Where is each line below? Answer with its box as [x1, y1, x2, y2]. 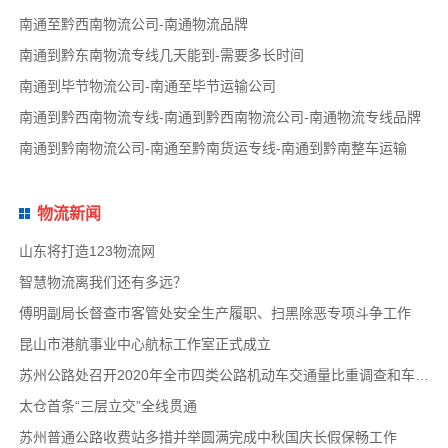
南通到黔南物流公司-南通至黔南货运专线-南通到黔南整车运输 [18, 140, 407, 157]
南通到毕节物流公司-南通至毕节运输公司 [18, 78, 276, 95]
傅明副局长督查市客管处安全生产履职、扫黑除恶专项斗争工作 [18, 305, 411, 322]
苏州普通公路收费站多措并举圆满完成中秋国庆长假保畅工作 [18, 429, 397, 446]
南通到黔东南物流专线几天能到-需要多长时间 [18, 47, 304, 64]
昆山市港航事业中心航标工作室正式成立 [18, 336, 271, 353]
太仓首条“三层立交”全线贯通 [18, 398, 197, 415]
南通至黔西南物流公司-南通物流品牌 [18, 16, 248, 33]
